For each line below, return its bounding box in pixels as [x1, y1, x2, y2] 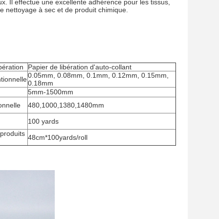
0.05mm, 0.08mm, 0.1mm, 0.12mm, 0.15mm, [28, 71, 169, 79]
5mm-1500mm [28, 88, 73, 96]
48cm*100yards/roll [28, 133, 88, 141]
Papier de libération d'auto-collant [28, 63, 131, 71]
